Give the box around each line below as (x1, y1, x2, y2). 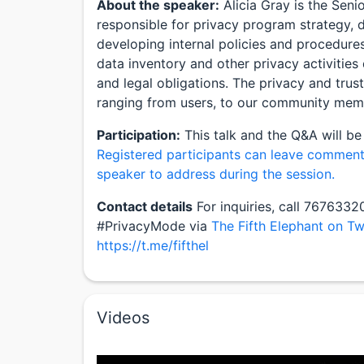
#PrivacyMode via (97, 218, 211, 235)
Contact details (97, 198, 193, 215)
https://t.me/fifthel (97, 237, 209, 254)
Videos (97, 308, 149, 328)
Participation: (97, 127, 180, 144)
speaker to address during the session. (97, 166, 335, 183)
